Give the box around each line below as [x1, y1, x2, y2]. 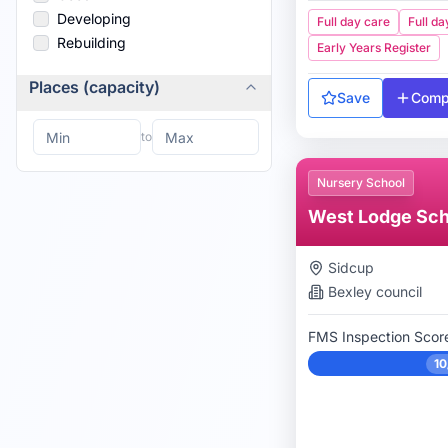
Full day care [317, 14, 390, 29]
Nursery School [317, 175, 405, 190]
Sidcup [328, 259, 374, 276]
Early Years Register [317, 40, 431, 55]
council [372, 283, 422, 300]
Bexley [328, 283, 372, 300]
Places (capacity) [29, 77, 160, 97]
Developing [57, 10, 131, 27]
